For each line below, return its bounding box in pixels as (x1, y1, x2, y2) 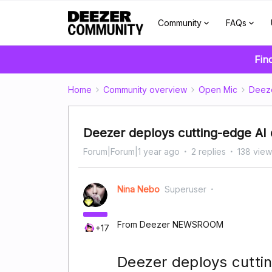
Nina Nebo (117, 184, 160, 194)
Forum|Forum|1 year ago (83, 146, 180, 157)
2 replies (191, 146, 226, 157)
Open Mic (199, 84, 237, 95)
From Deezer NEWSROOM (117, 219, 226, 229)
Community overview (103, 84, 187, 95)
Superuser (165, 184, 206, 194)
